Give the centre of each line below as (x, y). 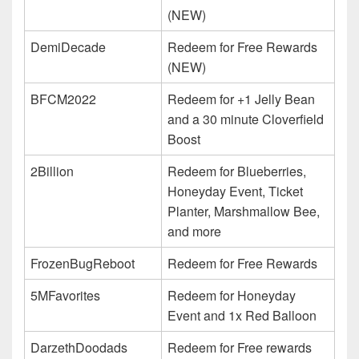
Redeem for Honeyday (232, 295)
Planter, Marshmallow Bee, (244, 211)
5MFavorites (65, 295)
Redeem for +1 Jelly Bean (241, 99)
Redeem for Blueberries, (237, 171)
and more (194, 231)
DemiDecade (68, 46)
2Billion (52, 171)
